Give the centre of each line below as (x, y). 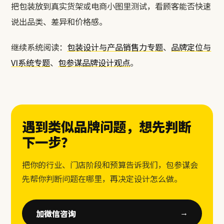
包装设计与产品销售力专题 (115, 47)
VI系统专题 (31, 62)
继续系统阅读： (39, 47)
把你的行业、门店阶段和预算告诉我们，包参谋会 (110, 164)
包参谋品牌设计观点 (94, 62)
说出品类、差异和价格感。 (59, 21)
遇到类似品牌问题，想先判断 (107, 126)
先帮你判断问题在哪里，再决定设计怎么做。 (102, 178)
